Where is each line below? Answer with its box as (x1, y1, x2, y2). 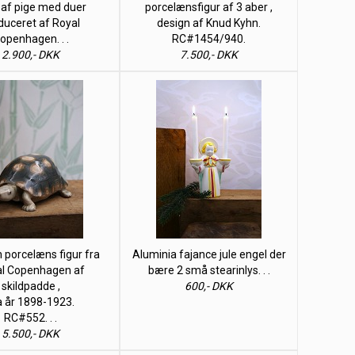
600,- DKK (185, 280, 233, 292)
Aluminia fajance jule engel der (132, 248, 286, 261)
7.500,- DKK (180, 48, 238, 61)
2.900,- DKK (2, 48, 59, 61)
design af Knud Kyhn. (157, 17, 261, 29)
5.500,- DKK (2, 327, 59, 340)
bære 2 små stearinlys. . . (147, 264, 270, 277)
